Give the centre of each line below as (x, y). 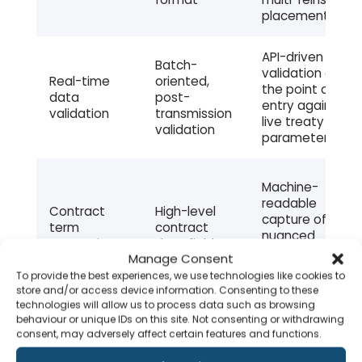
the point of (297, 90)
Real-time (79, 82)
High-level (185, 212)
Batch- (176, 65)
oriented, (182, 82)
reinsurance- (300, 252)
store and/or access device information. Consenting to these (167, 290)
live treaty (293, 122)
